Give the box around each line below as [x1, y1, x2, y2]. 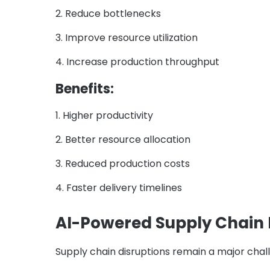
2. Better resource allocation [55, 133, 190, 147]
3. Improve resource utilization [55, 31, 198, 45]
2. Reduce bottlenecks [55, 7, 161, 21]
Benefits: [55, 80, 114, 99]
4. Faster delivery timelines [55, 181, 182, 195]
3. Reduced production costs [55, 157, 190, 171]
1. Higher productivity [55, 108, 153, 123]
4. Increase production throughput [55, 55, 219, 69]
